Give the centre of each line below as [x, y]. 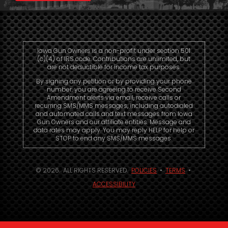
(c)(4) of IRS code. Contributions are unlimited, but [114, 59]
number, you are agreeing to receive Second [114, 89]
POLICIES [144, 170]
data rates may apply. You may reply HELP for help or [114, 130]
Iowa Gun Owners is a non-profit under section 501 [114, 50]
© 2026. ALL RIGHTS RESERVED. [83, 170]
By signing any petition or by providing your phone [114, 81]
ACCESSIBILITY [114, 184]
